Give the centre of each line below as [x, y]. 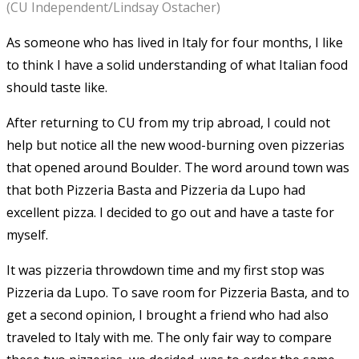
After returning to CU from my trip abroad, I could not [168, 122]
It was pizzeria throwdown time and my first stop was [165, 270]
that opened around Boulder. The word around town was [178, 167]
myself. [27, 234]
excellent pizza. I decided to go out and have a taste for [170, 212]
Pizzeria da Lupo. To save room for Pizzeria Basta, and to [178, 292]
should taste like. [57, 87]
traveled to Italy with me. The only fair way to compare [169, 337]
